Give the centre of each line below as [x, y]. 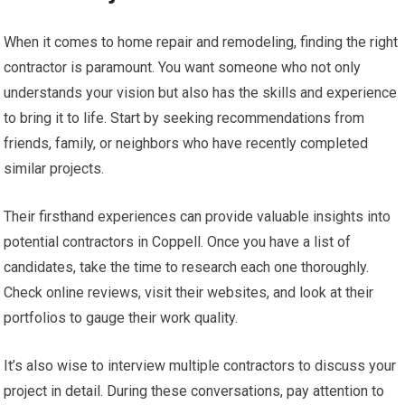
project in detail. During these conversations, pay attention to [194, 391]
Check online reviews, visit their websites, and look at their [189, 292]
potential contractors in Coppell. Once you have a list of [178, 242]
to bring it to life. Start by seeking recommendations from [184, 118]
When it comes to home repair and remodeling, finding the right [201, 42]
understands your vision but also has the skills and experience [201, 93]
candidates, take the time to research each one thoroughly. [187, 267]
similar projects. [54, 169]
